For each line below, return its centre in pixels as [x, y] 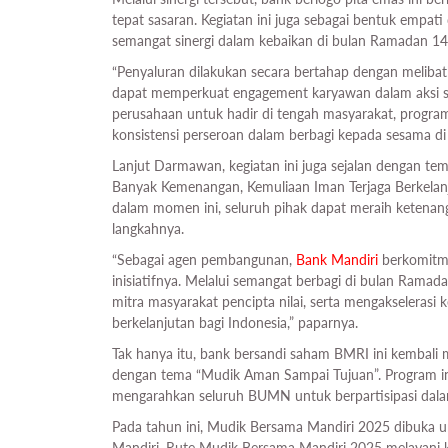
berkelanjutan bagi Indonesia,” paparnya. [237, 322]
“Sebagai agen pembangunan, [204, 259]
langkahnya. [150, 228]
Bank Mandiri [337, 259]
